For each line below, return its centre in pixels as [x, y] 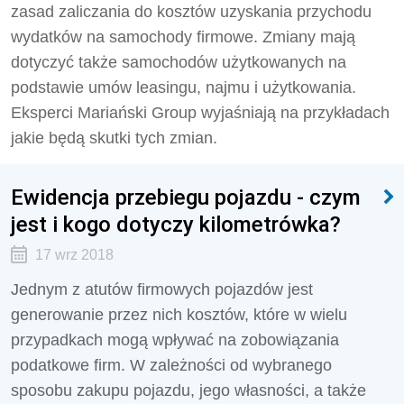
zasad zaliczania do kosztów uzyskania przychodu [191, 12]
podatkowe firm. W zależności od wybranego [171, 365]
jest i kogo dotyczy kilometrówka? [176, 224]
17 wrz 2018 [74, 255]
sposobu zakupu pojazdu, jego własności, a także [188, 390]
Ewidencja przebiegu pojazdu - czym [186, 197]
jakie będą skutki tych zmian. [114, 138]
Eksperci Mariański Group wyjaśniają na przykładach [200, 113]
